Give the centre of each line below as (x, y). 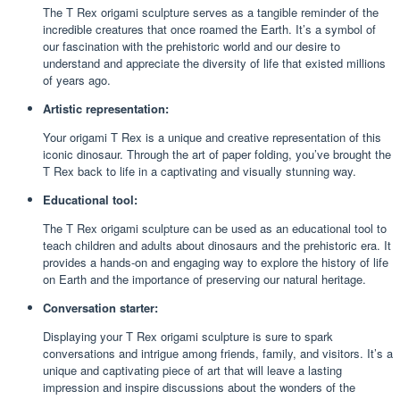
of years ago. (77, 79)
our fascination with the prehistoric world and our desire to (192, 46)
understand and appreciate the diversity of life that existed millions (214, 62)
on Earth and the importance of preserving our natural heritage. (204, 279)
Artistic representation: (106, 108)
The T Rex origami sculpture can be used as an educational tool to (215, 228)
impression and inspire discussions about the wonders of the (199, 387)
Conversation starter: (100, 307)
